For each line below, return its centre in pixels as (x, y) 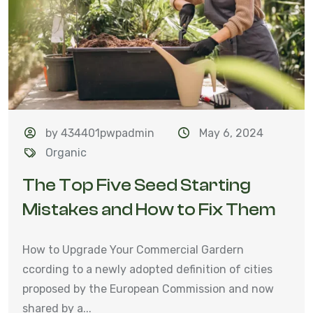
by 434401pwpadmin (100, 133)
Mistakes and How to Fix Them (149, 210)
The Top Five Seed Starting (137, 185)
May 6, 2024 (231, 133)
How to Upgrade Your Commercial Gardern (133, 250)
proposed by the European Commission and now (148, 289)
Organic (66, 153)
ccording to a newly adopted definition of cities (147, 270)
